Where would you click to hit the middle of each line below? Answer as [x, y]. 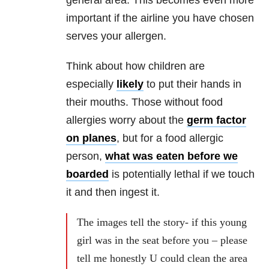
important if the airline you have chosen [160, 18]
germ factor [216, 120]
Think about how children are [135, 66]
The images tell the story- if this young [162, 222]
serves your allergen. [116, 36]
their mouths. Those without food [144, 102]
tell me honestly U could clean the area [162, 258]
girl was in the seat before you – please [162, 240]
